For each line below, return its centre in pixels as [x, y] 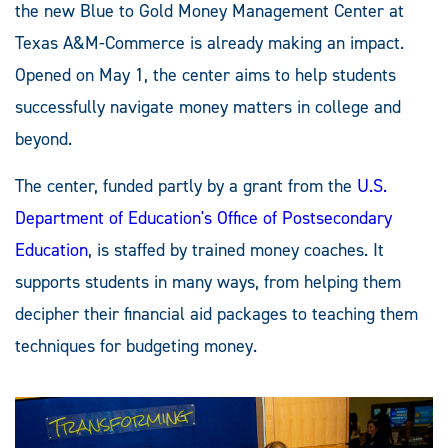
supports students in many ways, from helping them [208, 282]
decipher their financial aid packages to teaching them [216, 314]
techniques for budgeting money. [136, 346]
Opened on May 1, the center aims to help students [205, 75]
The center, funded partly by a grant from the [186, 186]
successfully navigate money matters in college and [208, 107]
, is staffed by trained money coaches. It [236, 250]
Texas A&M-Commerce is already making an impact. [209, 43]
